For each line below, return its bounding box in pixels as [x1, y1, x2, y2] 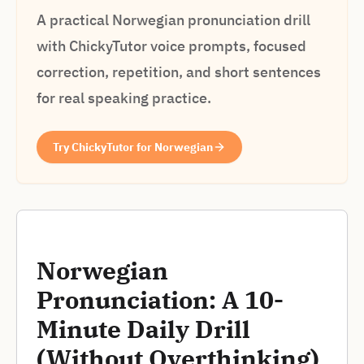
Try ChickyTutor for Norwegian [53, 140, 213, 154]
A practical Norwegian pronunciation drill [37, 11, 310, 29]
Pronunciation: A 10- [37, 284, 284, 315]
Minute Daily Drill [37, 313, 250, 344]
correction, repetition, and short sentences [37, 63, 321, 81]
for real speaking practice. [37, 89, 211, 107]
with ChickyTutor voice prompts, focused [37, 37, 306, 55]
